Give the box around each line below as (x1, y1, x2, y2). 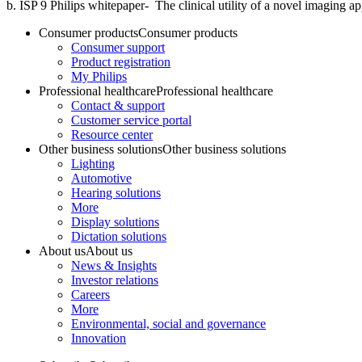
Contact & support (71, 99, 165, 113)
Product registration (71, 55, 170, 69)
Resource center (71, 128, 153, 142)
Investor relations (71, 273, 158, 288)
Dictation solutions (71, 229, 166, 244)
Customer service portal (71, 113, 192, 128)
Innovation (71, 331, 126, 346)
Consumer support (71, 40, 165, 55)
